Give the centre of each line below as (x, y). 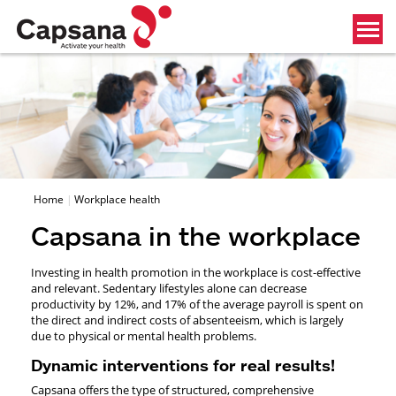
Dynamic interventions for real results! (183, 365)
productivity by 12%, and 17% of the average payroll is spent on (197, 305)
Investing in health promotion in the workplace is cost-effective (196, 273)
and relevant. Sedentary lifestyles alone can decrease (169, 289)
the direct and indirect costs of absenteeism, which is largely (187, 320)
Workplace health (117, 199)
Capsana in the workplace (196, 235)
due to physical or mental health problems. (144, 336)
